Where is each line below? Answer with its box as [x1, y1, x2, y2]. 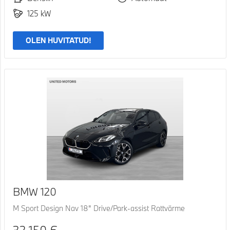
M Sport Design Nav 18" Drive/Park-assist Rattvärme [12, 203, 185, 213]
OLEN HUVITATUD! [25, 35, 91, 46]
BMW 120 [12, 184, 56, 199]
